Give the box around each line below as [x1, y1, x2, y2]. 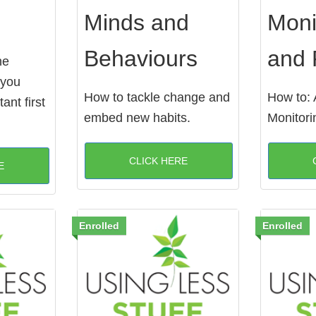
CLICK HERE [129, 154, 188, 166]
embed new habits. [83, 110, 190, 125]
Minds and [83, 9, 189, 35]
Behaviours [83, 45, 197, 71]
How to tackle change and [83, 90, 230, 104]
